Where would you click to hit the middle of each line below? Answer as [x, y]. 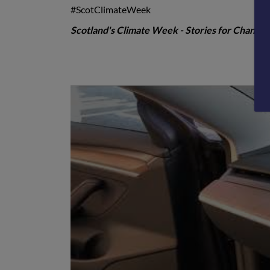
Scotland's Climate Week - [128, 30]
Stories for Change [225, 30]
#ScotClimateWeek [111, 9]
